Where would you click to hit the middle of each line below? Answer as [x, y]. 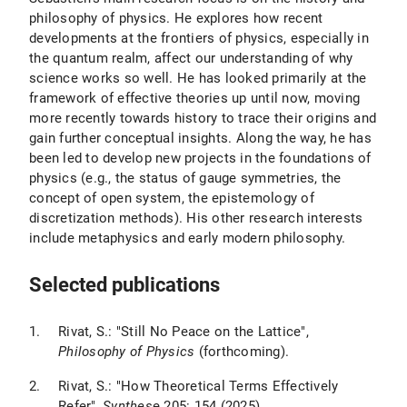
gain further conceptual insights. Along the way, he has [200, 138]
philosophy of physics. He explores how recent [176, 18]
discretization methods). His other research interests [196, 218]
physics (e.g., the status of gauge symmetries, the [185, 178]
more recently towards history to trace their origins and [203, 118]
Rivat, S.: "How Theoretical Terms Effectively [199, 386]
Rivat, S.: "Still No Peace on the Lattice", [184, 332]
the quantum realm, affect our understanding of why [191, 58]
